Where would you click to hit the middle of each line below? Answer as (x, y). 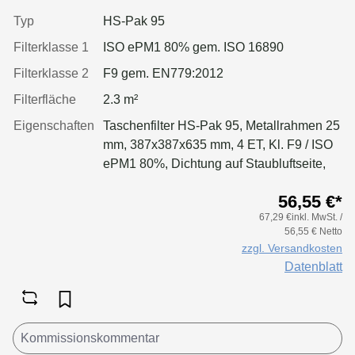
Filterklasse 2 (51, 73)
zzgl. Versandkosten (292, 248)
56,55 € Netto (313, 231)
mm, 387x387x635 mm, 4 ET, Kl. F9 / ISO (218, 144)
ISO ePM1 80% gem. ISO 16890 (193, 47)
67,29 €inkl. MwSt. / (301, 217)
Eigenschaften (54, 125)
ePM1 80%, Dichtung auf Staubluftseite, (214, 163)
